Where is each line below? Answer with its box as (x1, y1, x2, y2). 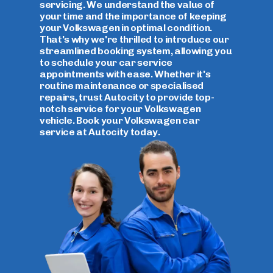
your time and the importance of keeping (40, 10, 227, 22)
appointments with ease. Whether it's (40, 68, 211, 80)
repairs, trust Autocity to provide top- (40, 91, 214, 103)
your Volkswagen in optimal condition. (40, 22, 213, 34)
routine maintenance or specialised (40, 80, 204, 91)
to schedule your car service (40, 57, 173, 68)
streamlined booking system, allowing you (40, 45, 232, 57)
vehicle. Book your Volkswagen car (40, 115, 200, 126)
